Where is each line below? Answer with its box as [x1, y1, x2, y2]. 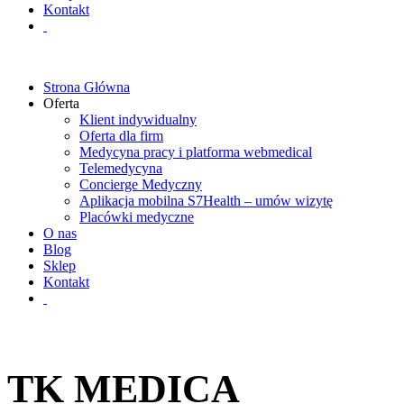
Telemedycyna [79, 161, 162, 176]
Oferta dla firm [79, 128, 163, 143]
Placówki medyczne [79, 209, 194, 225]
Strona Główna [43, 79, 130, 95]
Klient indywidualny [79, 112, 197, 127]
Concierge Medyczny [79, 177, 202, 192]
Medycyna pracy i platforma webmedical [79, 144, 312, 160]
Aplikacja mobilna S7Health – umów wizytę [79, 193, 333, 208]
